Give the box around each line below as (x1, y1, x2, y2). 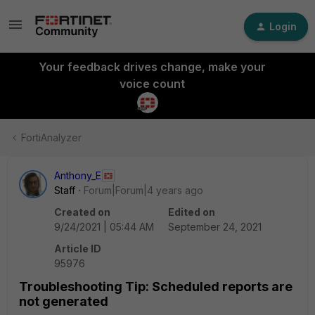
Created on (54, 206, 110, 218)
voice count (119, 77, 185, 91)
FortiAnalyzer (21, 131, 82, 143)
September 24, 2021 (168, 221, 262, 233)
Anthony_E (54, 169, 101, 181)
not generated (19, 294, 108, 309)
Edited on (168, 206, 215, 218)
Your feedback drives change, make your (38, 60, 266, 74)
